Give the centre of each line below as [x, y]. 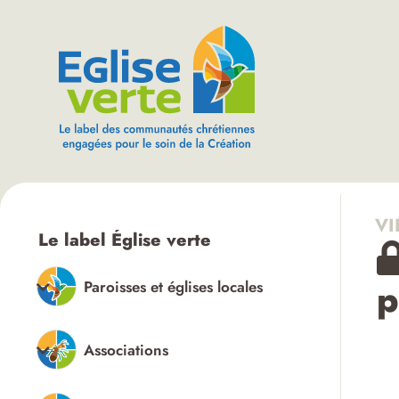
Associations [126, 350]
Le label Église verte [124, 240]
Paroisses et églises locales [173, 286]
